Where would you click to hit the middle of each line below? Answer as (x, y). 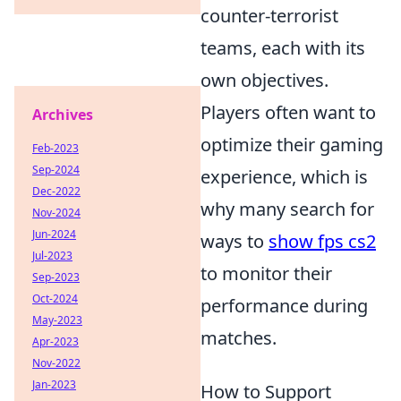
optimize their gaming (292, 145)
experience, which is (284, 177)
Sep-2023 (56, 277)
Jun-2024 (54, 234)
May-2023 (57, 320)
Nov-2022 (56, 363)
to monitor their (266, 273)
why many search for (287, 209)
